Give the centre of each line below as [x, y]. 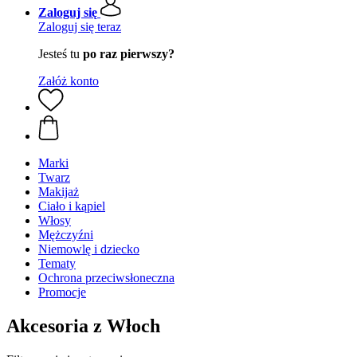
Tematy [57, 263]
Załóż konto [69, 81]
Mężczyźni [66, 235]
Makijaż [59, 192]
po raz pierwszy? [129, 54]
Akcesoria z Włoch [83, 326]
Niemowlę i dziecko [89, 249]
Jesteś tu [61, 54]
